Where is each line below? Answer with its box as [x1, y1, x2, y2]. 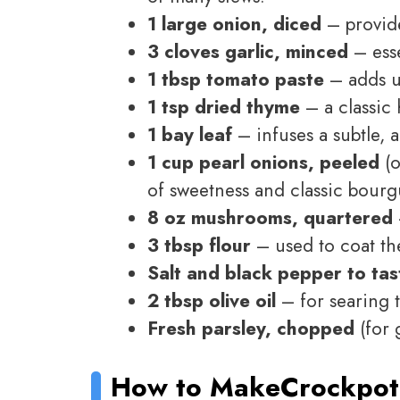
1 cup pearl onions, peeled [147, 149, 379, 177]
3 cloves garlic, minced [147, 38, 348, 66]
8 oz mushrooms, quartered [147, 204, 393, 232]
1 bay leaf [147, 121, 232, 149]
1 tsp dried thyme [147, 94, 300, 121]
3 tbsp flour [147, 232, 251, 260]
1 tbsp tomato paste [147, 66, 324, 94]
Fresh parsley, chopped [147, 315, 354, 343]
